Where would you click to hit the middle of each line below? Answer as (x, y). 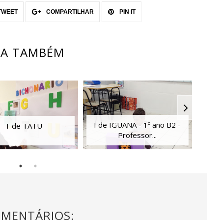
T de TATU (23, 125)
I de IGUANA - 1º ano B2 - (137, 124)
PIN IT (127, 12)
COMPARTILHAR (69, 12)
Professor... (137, 135)
